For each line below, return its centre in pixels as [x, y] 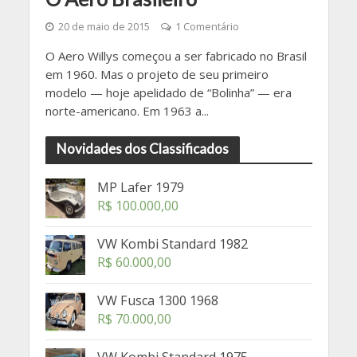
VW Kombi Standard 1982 [172, 244]
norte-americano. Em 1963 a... [127, 111]
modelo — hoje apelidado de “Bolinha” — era [168, 93]
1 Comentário [207, 27]
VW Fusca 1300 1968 [157, 301]
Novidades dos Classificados [142, 149]
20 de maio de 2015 [104, 27]
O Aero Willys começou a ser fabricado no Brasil [176, 56]
